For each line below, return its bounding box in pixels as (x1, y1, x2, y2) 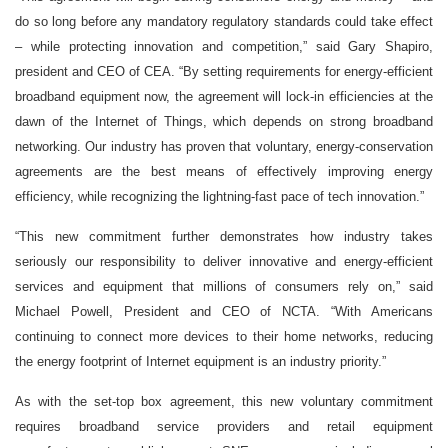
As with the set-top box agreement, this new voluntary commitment (15, 394, 433, 410)
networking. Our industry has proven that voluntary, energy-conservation (15, 139, 433, 155)
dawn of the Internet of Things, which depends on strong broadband (15, 114, 433, 130)
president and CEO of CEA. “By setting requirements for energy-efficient (15, 64, 433, 80)
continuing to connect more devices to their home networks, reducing (15, 329, 433, 345)
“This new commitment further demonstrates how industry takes (15, 229, 433, 245)
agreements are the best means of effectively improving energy (15, 164, 433, 180)
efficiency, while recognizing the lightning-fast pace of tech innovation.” (15, 189, 424, 205)
